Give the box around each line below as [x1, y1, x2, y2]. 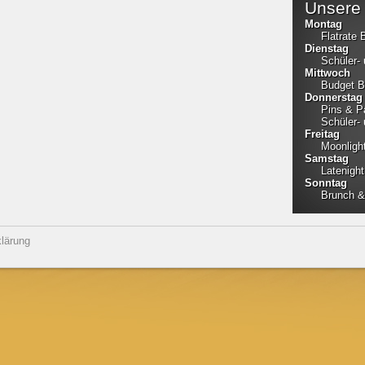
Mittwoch [305, 67, 350, 79]
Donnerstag [305, 91, 363, 103]
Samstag [305, 152, 349, 165]
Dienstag [305, 42, 349, 55]
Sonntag [305, 177, 347, 189]
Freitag [305, 128, 340, 140]
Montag [305, 18, 342, 30]
